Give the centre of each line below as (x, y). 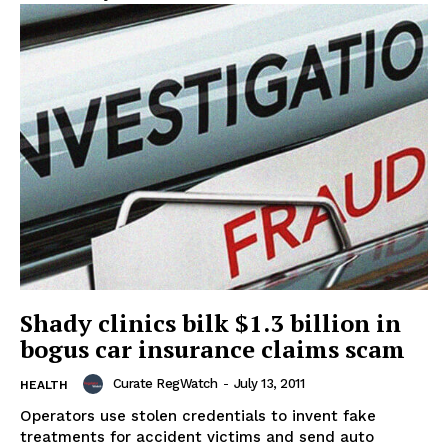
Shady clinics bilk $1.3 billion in (210, 322)
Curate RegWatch (164, 383)
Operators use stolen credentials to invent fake (198, 415)
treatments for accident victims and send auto (197, 436)
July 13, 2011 (268, 383)
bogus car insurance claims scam (212, 348)
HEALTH (44, 384)
